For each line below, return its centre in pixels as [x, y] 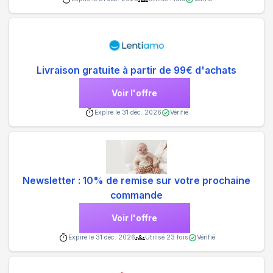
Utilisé [155, 238]
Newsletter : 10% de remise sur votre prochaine [136, 181]
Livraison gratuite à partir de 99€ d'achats [136, 70]
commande [136, 196]
